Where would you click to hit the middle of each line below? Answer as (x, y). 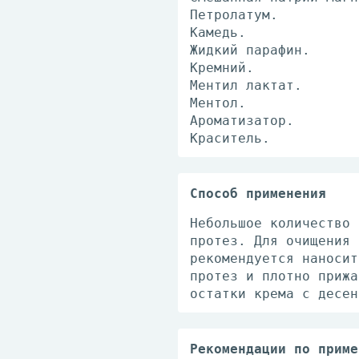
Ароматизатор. (242, 121)
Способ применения (258, 194)
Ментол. (218, 103)
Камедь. (218, 32)
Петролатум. (234, 15)
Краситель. (230, 138)
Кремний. (222, 68)
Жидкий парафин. (250, 50)
